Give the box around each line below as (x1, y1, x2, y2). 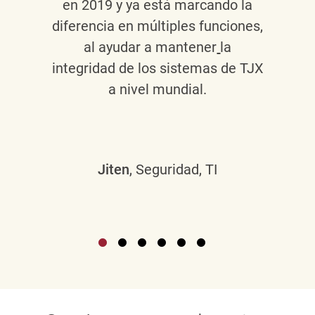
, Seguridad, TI (129, 160, 218, 178)
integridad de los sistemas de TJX (51, 59, 264, 77)
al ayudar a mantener (84, 38, 217, 56)
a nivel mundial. (108, 80, 207, 98)
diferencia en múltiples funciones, (52, 17, 264, 34)
